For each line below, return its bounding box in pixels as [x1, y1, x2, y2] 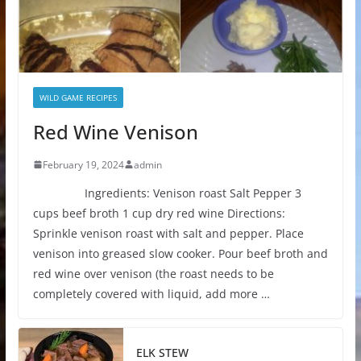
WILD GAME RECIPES [39, 91, 117, 103]
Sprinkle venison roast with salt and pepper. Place [32, 225, 304, 241]
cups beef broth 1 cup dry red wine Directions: [32, 205, 285, 221]
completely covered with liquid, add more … [32, 285, 270, 301]
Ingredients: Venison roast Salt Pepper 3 [32, 185, 301, 201]
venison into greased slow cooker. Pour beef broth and [32, 245, 328, 261]
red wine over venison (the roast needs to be [32, 265, 274, 281]
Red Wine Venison [32, 118, 198, 145]
